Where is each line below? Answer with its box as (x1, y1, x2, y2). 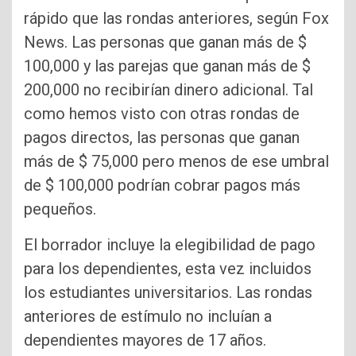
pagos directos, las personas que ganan (24, 128, 300, 148)
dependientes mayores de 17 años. (24, 331, 266, 350)
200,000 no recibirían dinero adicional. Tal (24, 80, 313, 100)
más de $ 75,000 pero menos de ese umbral (24, 152, 329, 172)
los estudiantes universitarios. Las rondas (24, 283, 312, 303)
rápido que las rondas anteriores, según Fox (24, 9, 329, 29)
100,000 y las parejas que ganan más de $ (24, 56, 311, 76)
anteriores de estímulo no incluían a (24, 307, 272, 327)
